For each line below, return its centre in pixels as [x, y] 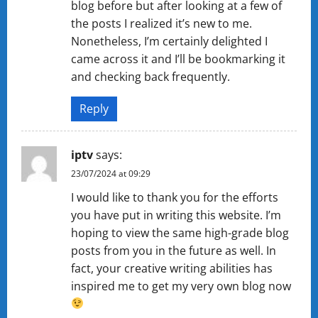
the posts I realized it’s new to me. [161, 23]
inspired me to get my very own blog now [181, 286]
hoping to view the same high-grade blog [180, 232]
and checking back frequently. [150, 76]
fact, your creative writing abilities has [172, 268]
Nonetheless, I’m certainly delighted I [169, 41]
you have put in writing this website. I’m [176, 215]
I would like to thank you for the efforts [175, 197]
